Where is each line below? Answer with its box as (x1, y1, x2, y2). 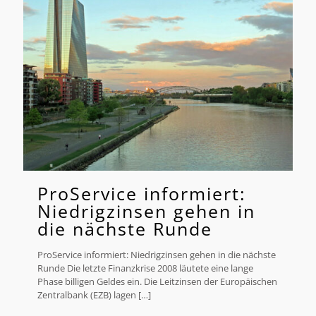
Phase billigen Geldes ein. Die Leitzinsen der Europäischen (37, 275, 277, 288)
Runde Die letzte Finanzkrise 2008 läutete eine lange (37, 262, 253, 275)
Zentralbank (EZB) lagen (37, 288, 136, 302)
